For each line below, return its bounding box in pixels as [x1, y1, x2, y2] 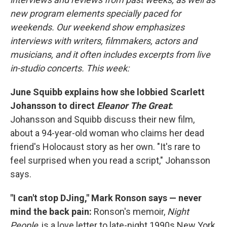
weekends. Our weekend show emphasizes [10, 22, 184, 32]
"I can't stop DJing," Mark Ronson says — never [10, 193, 202, 203]
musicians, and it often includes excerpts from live [10, 49, 210, 60]
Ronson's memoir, [94, 206, 167, 217]
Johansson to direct [10, 100, 97, 111]
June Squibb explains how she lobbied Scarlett [10, 87, 205, 97]
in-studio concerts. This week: [10, 63, 129, 73]
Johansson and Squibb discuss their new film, [10, 114, 195, 125]
